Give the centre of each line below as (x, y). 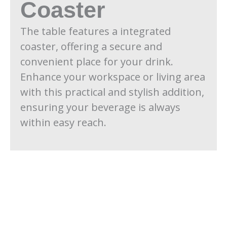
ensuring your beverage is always (100, 107)
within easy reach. (63, 122)
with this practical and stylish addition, (112, 92)
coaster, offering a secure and (91, 46)
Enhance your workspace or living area (113, 77)
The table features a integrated (96, 31)
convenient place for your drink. (97, 61)
